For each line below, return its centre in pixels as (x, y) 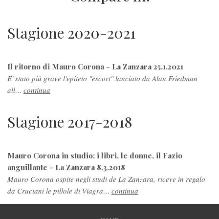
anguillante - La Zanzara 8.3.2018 (66, 167)
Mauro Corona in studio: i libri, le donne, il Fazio (95, 155)
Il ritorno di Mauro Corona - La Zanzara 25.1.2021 (95, 66)
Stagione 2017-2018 (70, 121)
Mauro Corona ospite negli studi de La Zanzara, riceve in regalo (106, 179)
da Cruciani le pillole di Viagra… (59, 190)
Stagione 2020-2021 (71, 33)
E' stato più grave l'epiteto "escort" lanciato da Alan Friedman (102, 78)
